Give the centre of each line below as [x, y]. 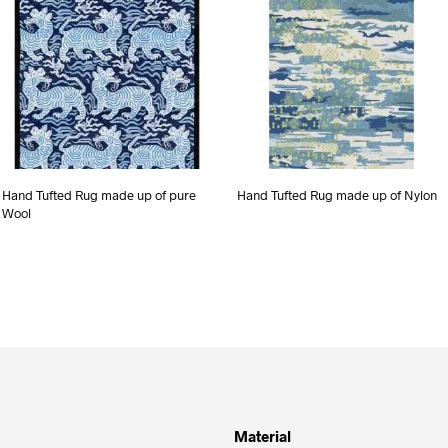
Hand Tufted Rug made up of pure [99, 195]
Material [262, 435]
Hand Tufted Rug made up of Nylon [336, 195]
